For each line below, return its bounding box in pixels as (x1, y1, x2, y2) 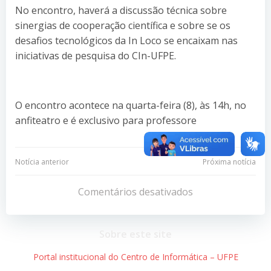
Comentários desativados (78, 184, 193, 198)
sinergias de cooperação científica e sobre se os (15, 18, 230, 32)
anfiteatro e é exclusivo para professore (15, 113, 197, 127)
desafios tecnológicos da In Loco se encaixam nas (15, 33, 238, 47)
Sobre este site (99, 227, 172, 241)
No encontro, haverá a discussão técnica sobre (15, 3, 227, 17)
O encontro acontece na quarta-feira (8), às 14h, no (15, 98, 246, 112)
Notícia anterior (15, 156, 69, 167)
